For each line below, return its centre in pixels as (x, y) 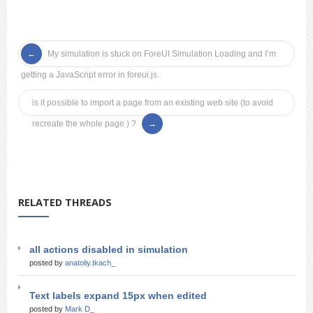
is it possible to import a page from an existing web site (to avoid (153, 103)
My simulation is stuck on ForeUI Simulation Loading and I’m (162, 54)
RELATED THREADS (65, 202)
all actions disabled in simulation (109, 249)
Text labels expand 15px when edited (118, 296)
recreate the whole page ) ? (84, 124)
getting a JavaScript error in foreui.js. (90, 75)
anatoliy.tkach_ (90, 263)
